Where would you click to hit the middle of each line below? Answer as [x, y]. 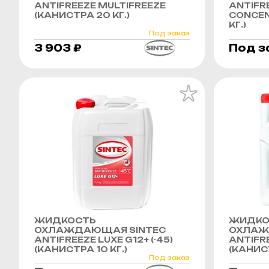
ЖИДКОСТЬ [65, 220]
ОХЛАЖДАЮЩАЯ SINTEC [100, 230]
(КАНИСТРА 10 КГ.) [81, 249]
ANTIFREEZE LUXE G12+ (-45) [104, 239]
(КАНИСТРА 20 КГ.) [82, 15]
